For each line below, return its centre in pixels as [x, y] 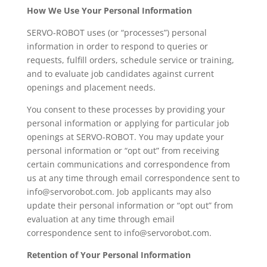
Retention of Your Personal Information [108, 255]
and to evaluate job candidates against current [120, 74]
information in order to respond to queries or [117, 46]
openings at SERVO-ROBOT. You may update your [125, 137]
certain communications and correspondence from [128, 164]
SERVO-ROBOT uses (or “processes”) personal [117, 32]
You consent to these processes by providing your [126, 109]
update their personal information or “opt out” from [130, 205]
